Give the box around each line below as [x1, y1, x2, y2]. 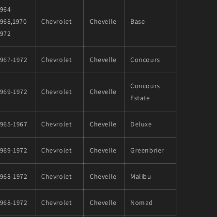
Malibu [130, 171, 152, 181]
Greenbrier [130, 145, 164, 155]
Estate [130, 93, 150, 102]
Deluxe [130, 119, 152, 128]
